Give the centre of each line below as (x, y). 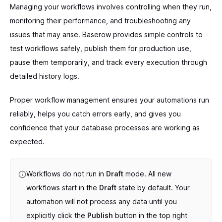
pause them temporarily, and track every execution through (109, 62)
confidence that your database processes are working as (105, 128)
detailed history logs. (45, 76)
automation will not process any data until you (102, 201)
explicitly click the (57, 215)
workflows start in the (63, 188)
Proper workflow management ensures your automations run (110, 100)
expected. (27, 141)
